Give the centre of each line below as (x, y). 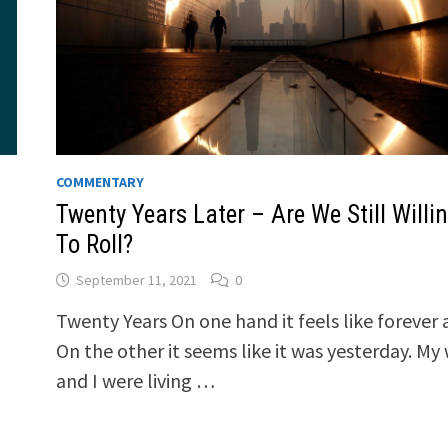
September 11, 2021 (136, 280)
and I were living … (135, 381)
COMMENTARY (99, 182)
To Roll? (94, 245)
